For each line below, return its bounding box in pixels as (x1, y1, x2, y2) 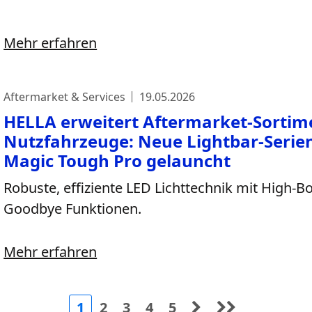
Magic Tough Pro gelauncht (3, 149, 231, 172)
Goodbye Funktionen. (3, 199, 142, 218)
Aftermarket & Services (3, 89, 126, 104)
